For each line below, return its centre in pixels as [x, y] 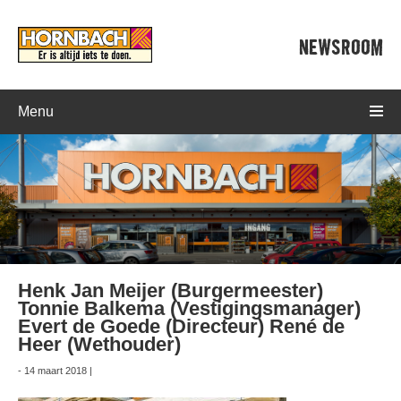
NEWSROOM [341, 48]
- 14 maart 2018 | [55, 371]
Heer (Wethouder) [99, 345]
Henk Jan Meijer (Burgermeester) [171, 291]
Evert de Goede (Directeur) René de [181, 327]
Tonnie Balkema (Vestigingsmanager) [189, 309]
